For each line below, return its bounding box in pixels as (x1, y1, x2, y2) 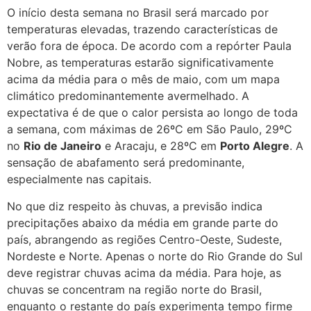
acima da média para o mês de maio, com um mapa (7, 72, 280, 87)
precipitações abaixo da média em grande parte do (7, 215, 278, 230)
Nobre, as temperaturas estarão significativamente (7, 56, 274, 70)
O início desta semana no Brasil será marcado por (7, 6, 269, 20)
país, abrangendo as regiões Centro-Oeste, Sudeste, (7, 232, 282, 246)
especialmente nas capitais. (7, 172, 151, 187)
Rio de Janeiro (24, 139, 101, 153)
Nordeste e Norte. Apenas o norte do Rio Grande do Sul (7, 249, 303, 263)
